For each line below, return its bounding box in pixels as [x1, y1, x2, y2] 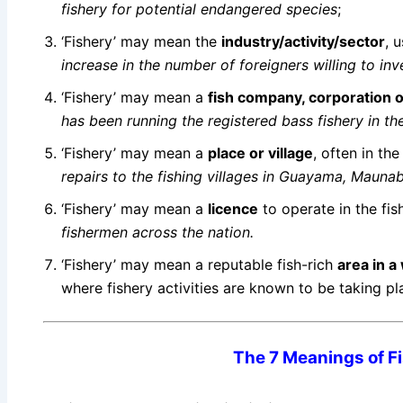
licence [208, 199, 258, 218]
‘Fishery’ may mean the [61, 31, 221, 50]
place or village [208, 143, 313, 162]
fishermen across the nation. [61, 222, 254, 241]
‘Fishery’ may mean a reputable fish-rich [61, 255, 337, 273]
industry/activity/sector [221, 31, 385, 50]
